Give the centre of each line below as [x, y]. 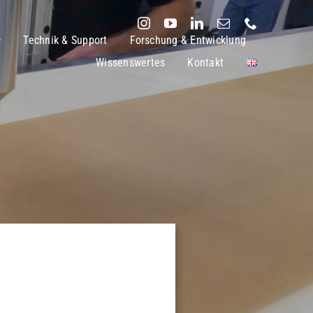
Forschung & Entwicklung [188, 40]
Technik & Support [65, 40]
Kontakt [206, 63]
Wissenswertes [131, 63]
